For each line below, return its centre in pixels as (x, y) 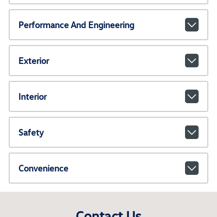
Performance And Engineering (76, 24)
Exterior (33, 60)
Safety (31, 132)
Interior (32, 96)
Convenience (43, 168)
